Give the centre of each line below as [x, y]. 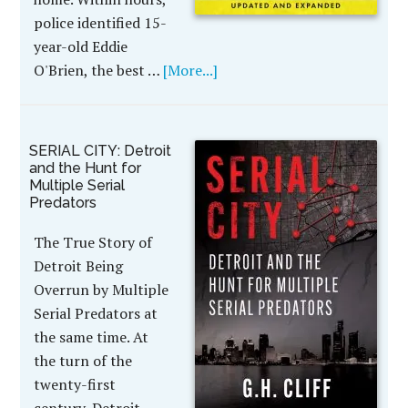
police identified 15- [101, 23]
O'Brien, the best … [99, 70]
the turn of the [83, 361]
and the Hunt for [86, 168]
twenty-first [75, 384]
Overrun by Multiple [102, 290]
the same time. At [92, 337]
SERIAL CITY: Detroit [101, 151]
